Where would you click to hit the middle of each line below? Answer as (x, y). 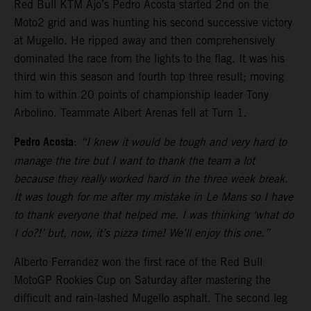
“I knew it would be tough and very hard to (184, 142)
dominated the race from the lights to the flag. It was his (149, 59)
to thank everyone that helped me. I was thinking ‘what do (154, 215)
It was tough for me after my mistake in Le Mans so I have (153, 197)
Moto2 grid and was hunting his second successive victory (153, 23)
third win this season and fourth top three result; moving (149, 77)
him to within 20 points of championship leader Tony (141, 95)
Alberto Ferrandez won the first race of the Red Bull (138, 262)
